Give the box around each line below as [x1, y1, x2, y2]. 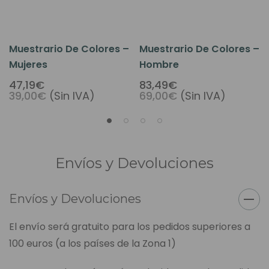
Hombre [139, 58, 179, 72]
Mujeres [9, 58, 47, 72]
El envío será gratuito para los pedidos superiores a [9, 220, 250, 234]
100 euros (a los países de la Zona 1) [9, 237, 176, 251]
